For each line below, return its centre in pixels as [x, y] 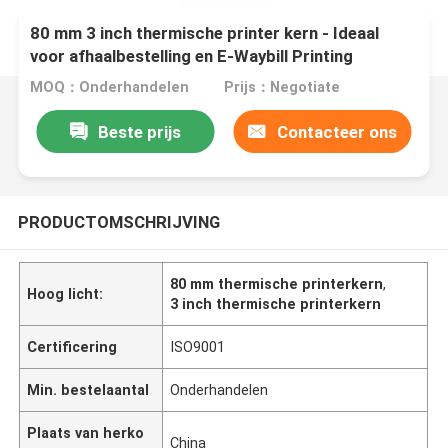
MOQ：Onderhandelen [110, 87]
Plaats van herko [86, 432]
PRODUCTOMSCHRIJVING [118, 221]
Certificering [72, 346]
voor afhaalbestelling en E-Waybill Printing [192, 56]
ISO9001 [198, 346]
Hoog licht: [65, 293]
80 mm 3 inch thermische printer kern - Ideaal [205, 33]
